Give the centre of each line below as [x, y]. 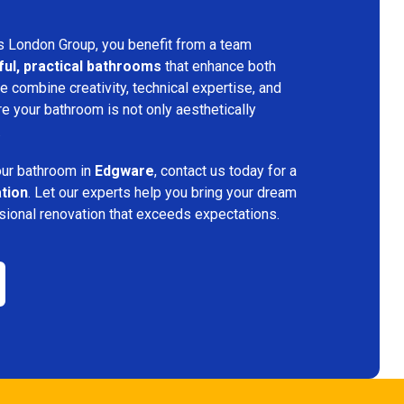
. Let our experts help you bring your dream [162, 192]
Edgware [124, 170]
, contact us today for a [225, 170]
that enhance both [219, 66]
